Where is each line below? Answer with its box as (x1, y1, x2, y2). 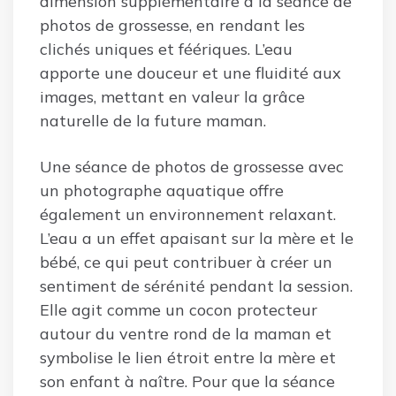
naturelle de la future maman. (40, 110, 266, 132)
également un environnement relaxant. (40, 204, 336, 225)
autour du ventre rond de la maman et (40, 324, 331, 345)
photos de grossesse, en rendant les (40, 15, 305, 36)
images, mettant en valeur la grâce (40, 87, 305, 108)
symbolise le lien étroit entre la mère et (40, 347, 336, 369)
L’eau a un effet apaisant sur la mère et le (40, 228, 354, 249)
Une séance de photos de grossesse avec (40, 156, 344, 178)
